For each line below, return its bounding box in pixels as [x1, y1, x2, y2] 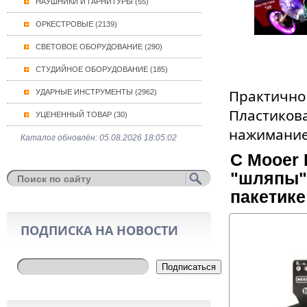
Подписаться [161, 262, 216, 272]
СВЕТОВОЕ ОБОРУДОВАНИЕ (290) [35, 42, 162, 51]
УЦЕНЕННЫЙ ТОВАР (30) [35, 110, 127, 119]
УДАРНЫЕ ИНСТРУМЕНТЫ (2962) [35, 88, 157, 96]
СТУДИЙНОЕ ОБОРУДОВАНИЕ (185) [35, 65, 168, 73]
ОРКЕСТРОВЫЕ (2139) [35, 20, 117, 28]
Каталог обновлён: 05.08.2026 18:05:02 [20, 133, 177, 143]
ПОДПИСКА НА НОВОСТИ [20, 222, 178, 238]
